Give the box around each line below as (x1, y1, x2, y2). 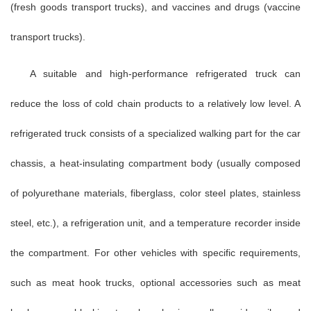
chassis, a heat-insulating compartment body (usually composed (10, 157, 301, 169)
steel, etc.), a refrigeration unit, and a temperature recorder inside (10, 217, 301, 228)
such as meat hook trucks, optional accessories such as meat (10, 276, 301, 288)
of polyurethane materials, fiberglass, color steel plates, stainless (10, 187, 301, 199)
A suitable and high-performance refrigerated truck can (30, 67, 301, 79)
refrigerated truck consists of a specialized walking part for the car (10, 127, 301, 139)
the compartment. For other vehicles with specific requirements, (10, 246, 301, 258)
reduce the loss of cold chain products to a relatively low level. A (10, 97, 301, 109)
